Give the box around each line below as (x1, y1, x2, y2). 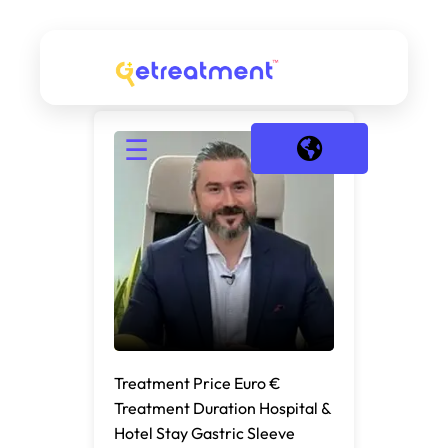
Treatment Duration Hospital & (114, 398, 331, 418)
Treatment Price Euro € (114, 373, 281, 393)
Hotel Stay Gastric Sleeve (114, 423, 295, 443)
